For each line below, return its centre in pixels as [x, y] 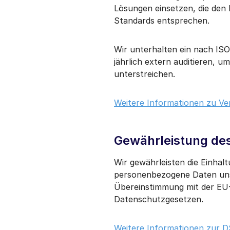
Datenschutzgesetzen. [159, 199]
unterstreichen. [145, 74]
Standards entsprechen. [162, 20]
